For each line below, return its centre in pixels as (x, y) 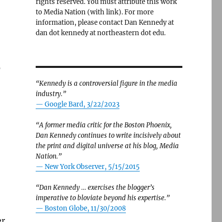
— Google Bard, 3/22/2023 (77, 104)
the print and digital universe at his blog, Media (107, 146)
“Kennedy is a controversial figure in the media (106, 83)
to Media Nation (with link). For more (94, 12)
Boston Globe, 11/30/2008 (85, 208)
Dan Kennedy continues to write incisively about (108, 136)
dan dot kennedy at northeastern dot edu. (100, 33)
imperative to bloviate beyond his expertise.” (102, 198)
